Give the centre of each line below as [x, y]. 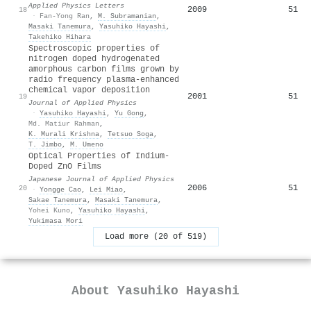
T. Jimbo [45, 144]
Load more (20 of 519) [155, 236]
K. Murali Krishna [64, 134]
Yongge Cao [60, 189]
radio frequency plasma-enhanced [104, 79]
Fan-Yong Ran [65, 16]
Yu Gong [129, 113]
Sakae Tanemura [58, 200]
